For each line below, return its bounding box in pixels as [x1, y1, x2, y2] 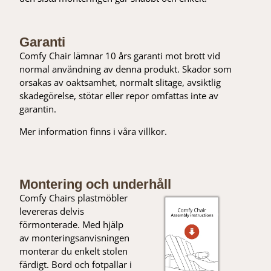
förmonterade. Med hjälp [19, 218, 124, 230]
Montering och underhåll [19, 176, 172, 192]
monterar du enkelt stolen [19, 244, 128, 257]
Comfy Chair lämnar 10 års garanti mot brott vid [19, 50, 221, 62]
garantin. [19, 103, 57, 116]
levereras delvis [19, 204, 85, 217]
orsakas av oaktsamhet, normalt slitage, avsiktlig [19, 76, 221, 89]
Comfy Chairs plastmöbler [19, 191, 128, 204]
